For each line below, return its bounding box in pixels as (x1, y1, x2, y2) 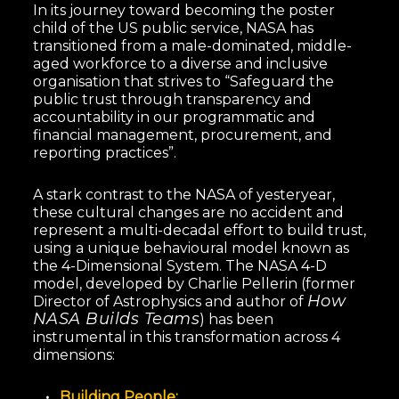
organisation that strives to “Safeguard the (32, 72, 334, 90)
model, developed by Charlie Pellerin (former (32, 274, 355, 292)
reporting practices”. (32, 143, 176, 161)
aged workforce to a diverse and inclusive (32, 54, 328, 72)
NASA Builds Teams (32, 308, 200, 329)
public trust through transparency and (32, 90, 312, 108)
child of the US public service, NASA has (32, 19, 313, 37)
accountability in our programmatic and (32, 108, 315, 126)
